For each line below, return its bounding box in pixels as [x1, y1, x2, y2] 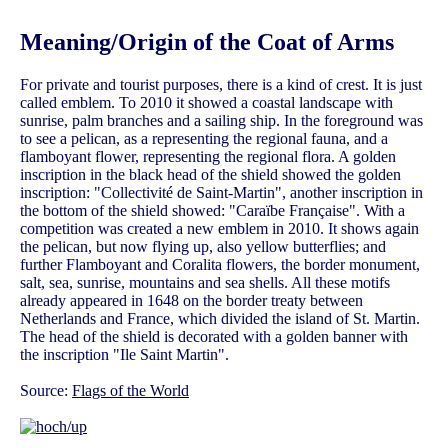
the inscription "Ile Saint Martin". [20, 346, 229, 364]
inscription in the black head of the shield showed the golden [20, 166, 401, 184]
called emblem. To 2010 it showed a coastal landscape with [20, 94, 393, 112]
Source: [20, 382, 72, 400]
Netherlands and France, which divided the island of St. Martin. [20, 310, 420, 328]
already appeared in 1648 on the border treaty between [20, 292, 363, 310]
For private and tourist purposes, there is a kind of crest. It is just [20, 76, 422, 94]
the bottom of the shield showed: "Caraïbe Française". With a [20, 202, 405, 220]
